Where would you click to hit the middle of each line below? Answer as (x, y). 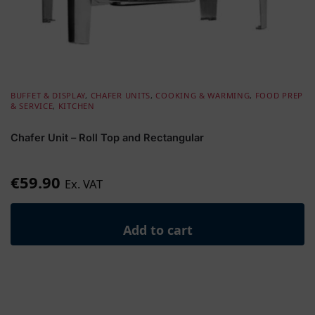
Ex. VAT (84, 184)
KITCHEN (76, 105)
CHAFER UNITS (121, 95)
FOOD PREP (279, 95)
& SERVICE (32, 105)
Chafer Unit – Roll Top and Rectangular (107, 138)
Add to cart (157, 230)
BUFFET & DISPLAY (48, 95)
